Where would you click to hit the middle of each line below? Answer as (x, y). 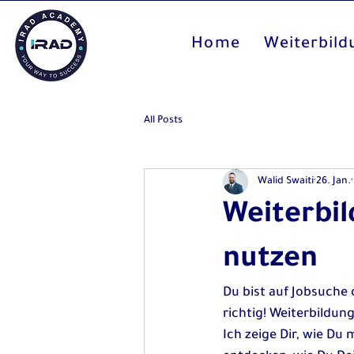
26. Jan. (333, 181)
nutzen (270, 261)
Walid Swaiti (286, 181)
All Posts (163, 121)
